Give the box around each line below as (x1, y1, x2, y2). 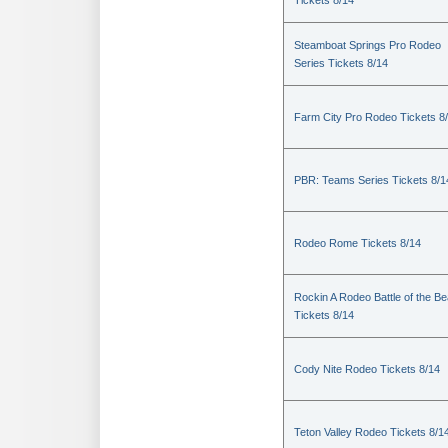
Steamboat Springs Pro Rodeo (294, 39, 441, 51)
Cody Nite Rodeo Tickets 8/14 (294, 363, 440, 375)
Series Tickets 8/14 (294, 57, 388, 69)
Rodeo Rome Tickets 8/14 (294, 237, 421, 249)
